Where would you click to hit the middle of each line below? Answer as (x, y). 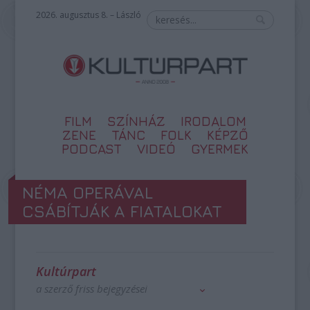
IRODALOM (213, 121)
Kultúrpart (66, 271)
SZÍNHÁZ (136, 121)
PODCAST (92, 149)
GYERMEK (220, 149)
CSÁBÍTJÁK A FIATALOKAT (122, 211)
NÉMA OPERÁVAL (88, 192)
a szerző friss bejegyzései (92, 289)
